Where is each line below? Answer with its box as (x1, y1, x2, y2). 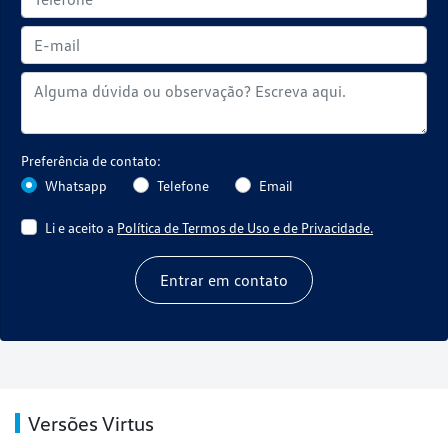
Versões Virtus (28, 410, 154, 435)
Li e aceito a (45, 218, 117, 236)
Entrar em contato (160, 269, 288, 290)
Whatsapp (45, 176, 107, 194)
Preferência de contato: (21, 151, 161, 169)
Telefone (157, 176, 209, 194)
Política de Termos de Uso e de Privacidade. (117, 218, 373, 236)
